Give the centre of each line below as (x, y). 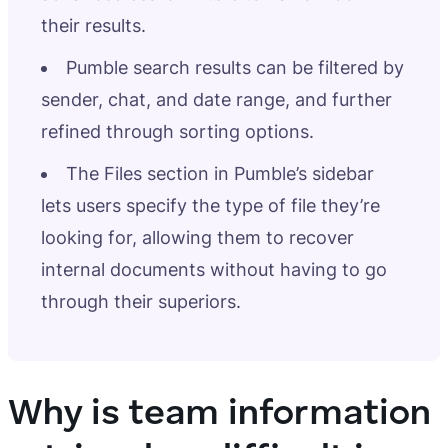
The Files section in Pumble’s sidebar (220, 173)
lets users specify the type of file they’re (210, 205)
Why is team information (219, 415)
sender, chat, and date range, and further (216, 99)
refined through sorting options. (177, 131)
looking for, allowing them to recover (197, 237)
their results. (93, 25)
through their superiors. (141, 301)
